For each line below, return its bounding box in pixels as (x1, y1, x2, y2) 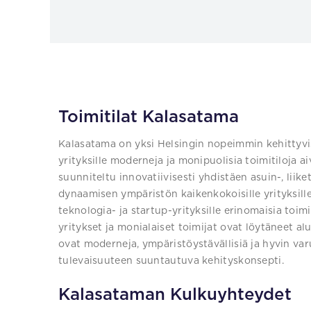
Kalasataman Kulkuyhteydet (58, 287, 292, 303)
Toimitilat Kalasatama (58, 109, 239, 126)
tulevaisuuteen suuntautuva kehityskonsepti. (58, 256, 284, 266)
